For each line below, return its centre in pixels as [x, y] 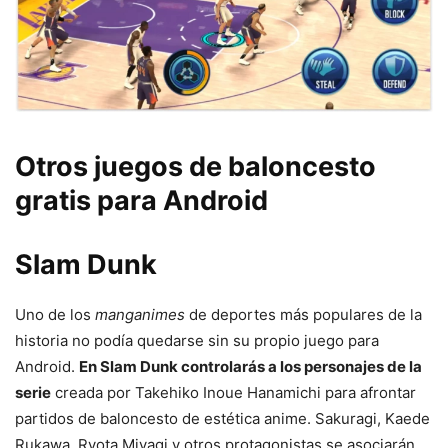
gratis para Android [141, 201]
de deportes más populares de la [303, 315]
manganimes [138, 315]
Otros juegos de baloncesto [195, 167]
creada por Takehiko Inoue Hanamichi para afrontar [233, 393]
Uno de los [53, 315]
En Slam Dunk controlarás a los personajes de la [250, 367]
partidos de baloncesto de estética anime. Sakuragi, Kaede [222, 419]
